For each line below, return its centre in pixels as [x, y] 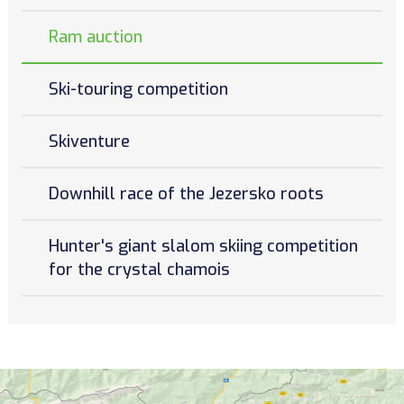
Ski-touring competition [138, 89]
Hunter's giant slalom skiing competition [203, 246]
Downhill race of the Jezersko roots [186, 193]
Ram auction [95, 37]
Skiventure [89, 141]
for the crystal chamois [139, 269]
